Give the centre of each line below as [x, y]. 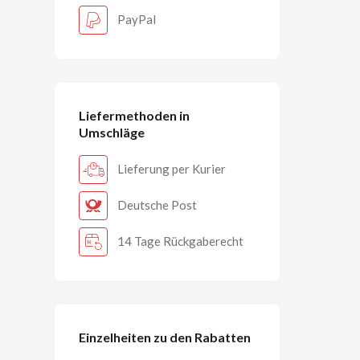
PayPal [137, 20]
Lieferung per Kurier [172, 169]
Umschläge [112, 132]
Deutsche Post [157, 205]
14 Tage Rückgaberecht [180, 241]
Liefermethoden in [134, 115]
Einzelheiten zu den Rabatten [165, 337]
